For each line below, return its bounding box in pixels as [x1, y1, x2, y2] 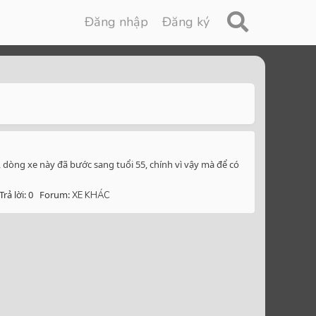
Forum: [39, 188, 72, 202]
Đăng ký [162, 13, 210, 30]
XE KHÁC [72, 189, 110, 202]
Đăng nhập [85, 13, 149, 30]
